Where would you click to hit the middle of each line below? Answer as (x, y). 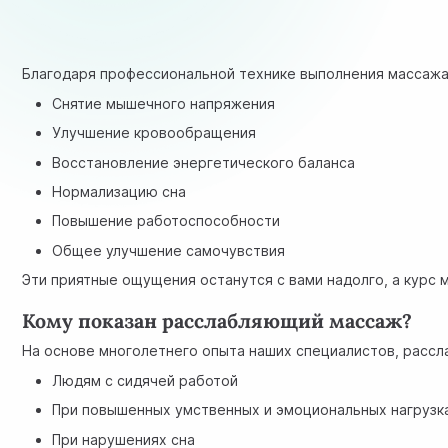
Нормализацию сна (119, 191)
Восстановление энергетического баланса (204, 162)
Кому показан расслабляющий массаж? (217, 320)
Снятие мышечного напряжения (164, 103)
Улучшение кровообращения (154, 133)
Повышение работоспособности (166, 221)
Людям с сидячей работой (145, 380)
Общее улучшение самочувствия (169, 250)
